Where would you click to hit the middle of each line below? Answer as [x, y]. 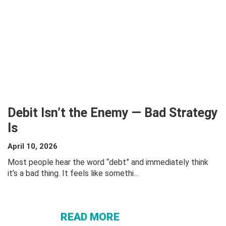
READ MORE [90, 217]
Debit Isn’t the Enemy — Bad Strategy [113, 113]
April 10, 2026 [33, 146]
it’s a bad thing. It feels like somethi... [73, 173]
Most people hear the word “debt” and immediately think [108, 162]
